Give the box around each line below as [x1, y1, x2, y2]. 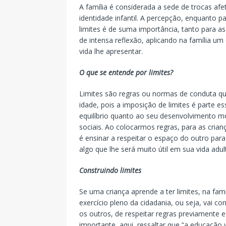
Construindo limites [79, 165, 141, 175]
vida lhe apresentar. [79, 46, 143, 56]
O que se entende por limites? [79, 67, 173, 77]
